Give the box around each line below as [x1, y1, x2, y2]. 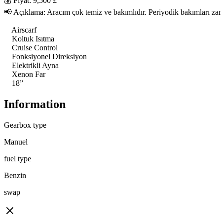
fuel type [4, 154, 31, 163]
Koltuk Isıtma [4, 35, 54, 43]
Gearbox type [4, 121, 46, 130]
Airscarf [4, 26, 37, 35]
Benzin [4, 171, 26, 180]
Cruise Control [4, 43, 58, 52]
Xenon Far [4, 70, 45, 79]
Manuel [4, 138, 28, 147]
